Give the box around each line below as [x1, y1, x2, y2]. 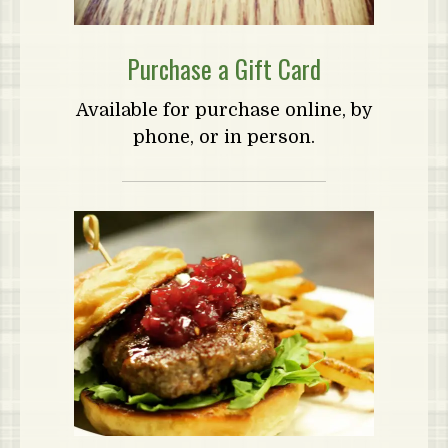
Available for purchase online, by [75, 100, 373, 120]
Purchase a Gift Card [127, 50, 321, 87]
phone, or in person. [133, 127, 315, 147]
